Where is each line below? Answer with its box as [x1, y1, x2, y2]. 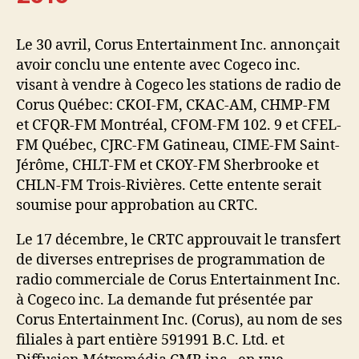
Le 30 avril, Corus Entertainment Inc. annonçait [16, 35, 340, 54]
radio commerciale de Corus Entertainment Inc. [16, 270, 341, 289]
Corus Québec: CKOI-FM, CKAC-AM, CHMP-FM [16, 95, 330, 115]
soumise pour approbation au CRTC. [16, 196, 258, 215]
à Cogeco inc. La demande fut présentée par [16, 290, 313, 309]
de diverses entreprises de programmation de [16, 250, 325, 269]
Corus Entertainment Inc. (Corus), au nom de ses [16, 310, 342, 329]
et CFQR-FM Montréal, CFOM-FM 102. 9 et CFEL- [16, 115, 341, 135]
